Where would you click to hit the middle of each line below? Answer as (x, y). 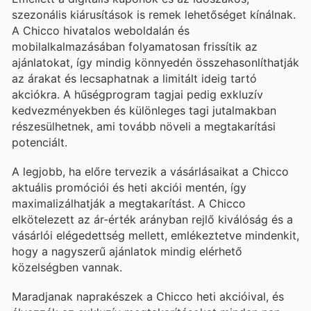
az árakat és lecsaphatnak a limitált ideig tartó (134, 78)
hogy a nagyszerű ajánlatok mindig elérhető (127, 251)
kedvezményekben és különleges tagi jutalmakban (144, 110)
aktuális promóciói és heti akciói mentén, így (129, 187)
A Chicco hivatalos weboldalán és (101, 30)
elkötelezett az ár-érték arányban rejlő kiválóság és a (152, 219)
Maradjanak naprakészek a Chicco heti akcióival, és (148, 297)
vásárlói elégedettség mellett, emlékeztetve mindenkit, (155, 235)
